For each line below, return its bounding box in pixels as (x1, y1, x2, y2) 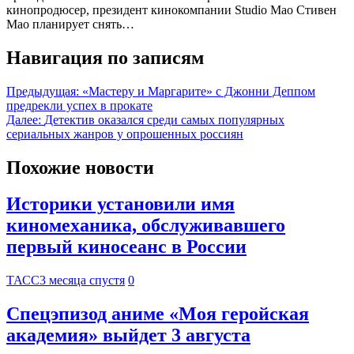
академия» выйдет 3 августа (6, 325, 250, 346)
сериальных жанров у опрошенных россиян (6, 126, 243, 141)
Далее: (6, 112, 41, 126)
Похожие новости (6, 156, 154, 178)
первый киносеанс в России (6, 236, 247, 258)
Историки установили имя (6, 194, 235, 215)
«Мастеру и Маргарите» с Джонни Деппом (82, 84, 315, 98)
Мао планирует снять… (6, 17, 134, 31)
